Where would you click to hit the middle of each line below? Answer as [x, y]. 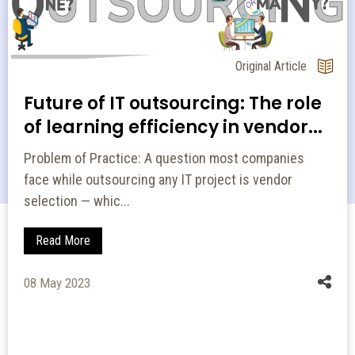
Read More [63, 241]
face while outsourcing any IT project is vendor [158, 180]
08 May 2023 [57, 283]
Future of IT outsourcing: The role [173, 104]
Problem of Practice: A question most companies [164, 158]
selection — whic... [77, 201]
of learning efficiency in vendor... [173, 128]
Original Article [276, 66]
